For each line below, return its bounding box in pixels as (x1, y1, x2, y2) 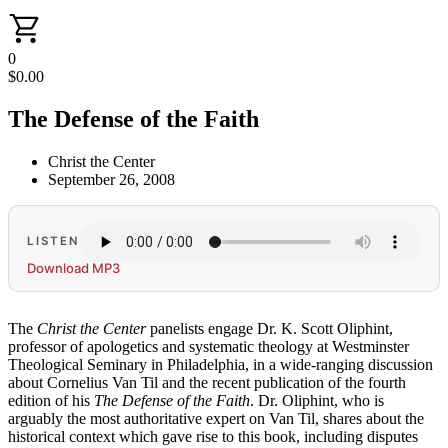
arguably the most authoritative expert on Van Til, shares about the (8, 409, 424, 427)
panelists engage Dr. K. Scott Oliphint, (146, 319, 393, 337)
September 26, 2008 (48, 170, 175, 188)
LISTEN (27, 234, 80, 249)
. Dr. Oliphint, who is (250, 391, 384, 409)
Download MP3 (27, 259, 121, 276)
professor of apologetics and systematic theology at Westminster (8, 337, 409, 355)
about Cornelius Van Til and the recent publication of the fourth (8, 373, 406, 391)
